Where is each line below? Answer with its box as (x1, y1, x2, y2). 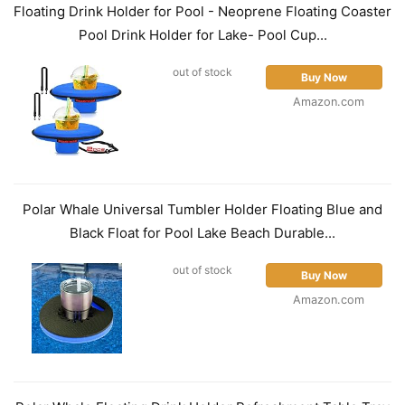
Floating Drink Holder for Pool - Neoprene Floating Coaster (14, 3, 391, 21)
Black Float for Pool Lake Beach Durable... (70, 224, 335, 242)
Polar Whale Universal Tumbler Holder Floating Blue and (23, 201, 382, 219)
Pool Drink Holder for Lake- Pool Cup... (78, 26, 327, 44)
